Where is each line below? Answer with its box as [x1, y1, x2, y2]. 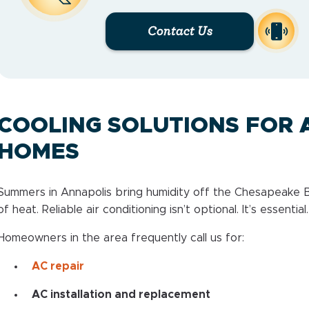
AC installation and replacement [31, 288, 210, 300]
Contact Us [147, 24, 212, 38]
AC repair [31, 260, 84, 272]
